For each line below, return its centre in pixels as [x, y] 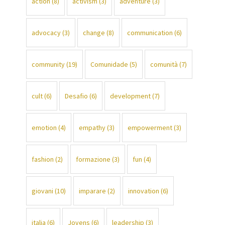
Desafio [77, 96]
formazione [93, 159]
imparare [93, 191]
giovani [43, 191]
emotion [44, 127]
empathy [92, 127]
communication [150, 32]
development [131, 96]
